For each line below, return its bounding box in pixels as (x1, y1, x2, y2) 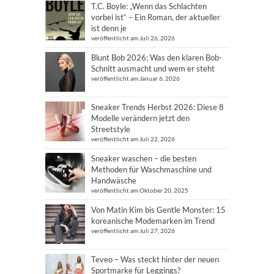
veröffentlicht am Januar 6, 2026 (91, 75, 180, 83)
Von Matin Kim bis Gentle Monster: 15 (91, 205, 226, 215)
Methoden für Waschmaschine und (91, 165, 212, 175)
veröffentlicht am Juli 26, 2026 (91, 34, 175, 42)
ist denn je (91, 23, 127, 34)
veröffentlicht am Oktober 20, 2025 (91, 187, 188, 194)
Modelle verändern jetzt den (91, 113, 190, 124)
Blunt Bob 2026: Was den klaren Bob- (91, 53, 222, 63)
